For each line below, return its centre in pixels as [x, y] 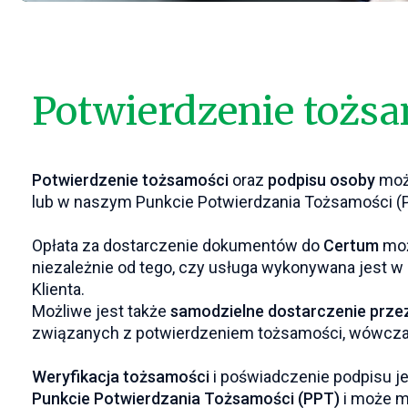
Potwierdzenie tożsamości [130, 180]
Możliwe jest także [99, 311]
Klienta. [58, 289]
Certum [349, 245]
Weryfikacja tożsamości [121, 377]
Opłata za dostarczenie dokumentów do [176, 245]
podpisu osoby [320, 180]
